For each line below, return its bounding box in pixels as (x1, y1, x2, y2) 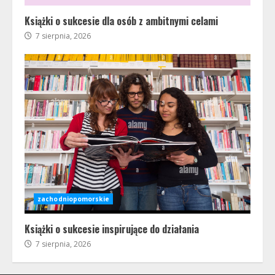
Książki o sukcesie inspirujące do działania (25, 221, 199, 236)
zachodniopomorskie (37, 194, 109, 203)
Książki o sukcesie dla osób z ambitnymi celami (25, 13, 218, 28)
